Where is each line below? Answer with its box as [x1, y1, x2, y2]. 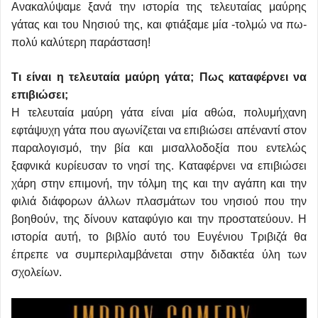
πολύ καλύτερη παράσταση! [11, 35, 150, 48]
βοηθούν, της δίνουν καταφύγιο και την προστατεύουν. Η [11, 212, 307, 225]
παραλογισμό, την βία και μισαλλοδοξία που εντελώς [11, 141, 307, 154]
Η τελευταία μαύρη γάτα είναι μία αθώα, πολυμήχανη [11, 106, 307, 119]
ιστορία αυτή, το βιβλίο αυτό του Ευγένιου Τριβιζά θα [11, 230, 307, 243]
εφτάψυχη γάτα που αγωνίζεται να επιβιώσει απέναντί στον [11, 124, 307, 136]
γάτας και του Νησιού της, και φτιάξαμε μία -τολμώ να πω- [11, 18, 307, 31]
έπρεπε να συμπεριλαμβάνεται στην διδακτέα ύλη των [11, 248, 307, 261]
